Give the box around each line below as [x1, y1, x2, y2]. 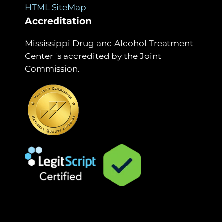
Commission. [25, 63, 80, 74]
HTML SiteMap [25, 2, 86, 12]
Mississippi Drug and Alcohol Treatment [25, 38, 193, 48]
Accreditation [25, 15, 92, 27]
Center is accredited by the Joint [25, 51, 161, 61]
